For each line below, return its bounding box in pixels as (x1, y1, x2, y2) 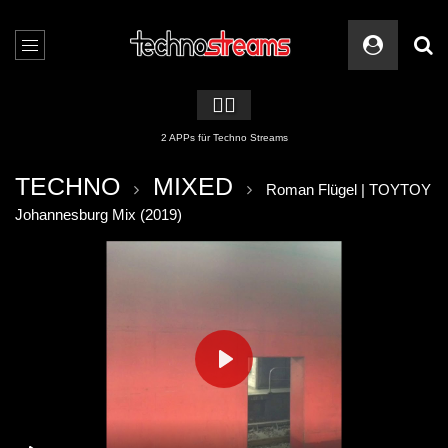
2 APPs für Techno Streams (160, 132, 288, 143)
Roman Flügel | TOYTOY (266, 181, 431, 198)
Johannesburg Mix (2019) (15, 206, 182, 223)
